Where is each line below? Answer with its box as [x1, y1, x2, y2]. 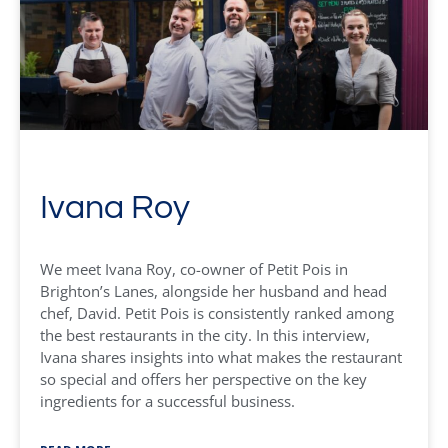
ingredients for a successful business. [40, 391, 295, 411]
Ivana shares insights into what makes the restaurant [40, 347, 402, 367]
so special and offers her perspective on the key [40, 369, 367, 389]
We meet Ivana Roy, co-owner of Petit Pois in [40, 259, 348, 279]
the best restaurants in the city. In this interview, [40, 325, 370, 345]
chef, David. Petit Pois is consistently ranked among [40, 303, 394, 323]
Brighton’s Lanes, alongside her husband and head [40, 281, 387, 301]
